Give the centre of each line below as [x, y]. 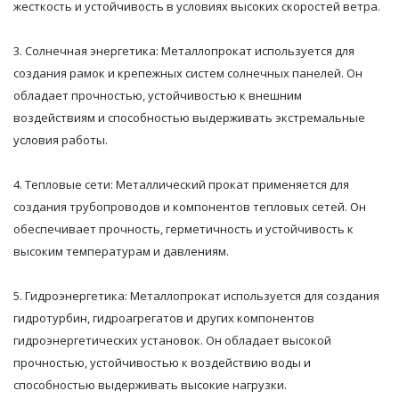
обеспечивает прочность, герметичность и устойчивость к [183, 229]
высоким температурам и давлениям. [121, 252]
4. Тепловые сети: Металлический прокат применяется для [181, 185]
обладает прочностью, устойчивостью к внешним [158, 96]
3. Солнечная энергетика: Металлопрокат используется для [184, 51]
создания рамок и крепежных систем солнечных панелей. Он [188, 73]
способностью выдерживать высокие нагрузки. [150, 385]
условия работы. [61, 140]
